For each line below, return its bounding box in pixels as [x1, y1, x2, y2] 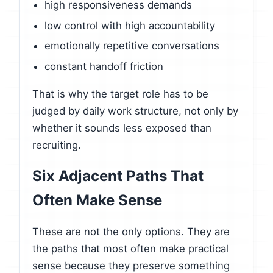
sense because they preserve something [32, 259, 230, 272]
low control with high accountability [44, 19, 215, 32]
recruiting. [32, 139, 81, 152]
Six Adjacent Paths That [32, 166, 204, 185]
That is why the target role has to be [32, 88, 208, 101]
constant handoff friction [44, 60, 163, 73]
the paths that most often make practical [32, 242, 229, 255]
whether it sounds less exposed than [32, 122, 211, 135]
